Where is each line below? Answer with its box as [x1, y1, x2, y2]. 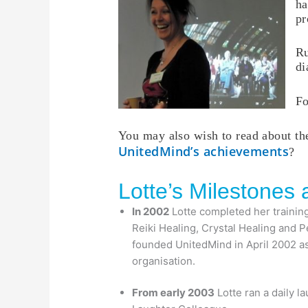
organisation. [132, 254, 196, 267]
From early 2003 [132, 286, 215, 300]
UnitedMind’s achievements [118, 143, 289, 160]
